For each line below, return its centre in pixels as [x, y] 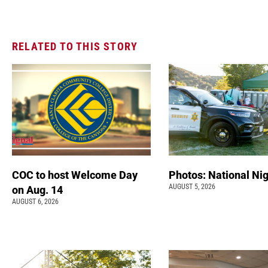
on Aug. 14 [39, 190]
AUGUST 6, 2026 [35, 201]
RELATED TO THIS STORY [75, 46]
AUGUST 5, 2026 [192, 186]
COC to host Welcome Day [75, 175]
